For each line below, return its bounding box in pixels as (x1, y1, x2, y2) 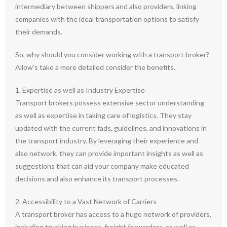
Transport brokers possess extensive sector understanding (15, 98, 204, 107)
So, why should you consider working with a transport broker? (15, 50, 209, 59)
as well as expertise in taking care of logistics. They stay (15, 111, 192, 120)
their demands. (15, 27, 62, 36)
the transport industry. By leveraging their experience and (15, 136, 198, 145)
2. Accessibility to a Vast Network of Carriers (15, 197, 157, 206)
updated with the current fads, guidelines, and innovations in (15, 124, 207, 132)
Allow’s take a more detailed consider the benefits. (15, 63, 175, 71)
